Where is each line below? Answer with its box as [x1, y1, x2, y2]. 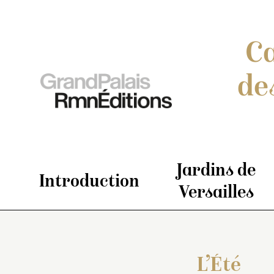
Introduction [39, 173, 139, 192]
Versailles [178, 184, 254, 203]
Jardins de [176, 162, 256, 181]
